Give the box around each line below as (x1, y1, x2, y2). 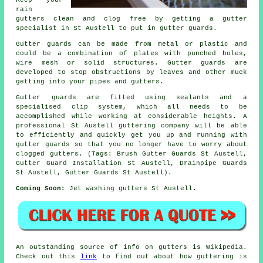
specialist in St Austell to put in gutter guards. (16, 24, 218, 32)
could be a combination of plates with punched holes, (16, 49, 247, 57)
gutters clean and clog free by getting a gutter (16, 15, 247, 22)
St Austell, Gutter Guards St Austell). (16, 168, 173, 176)
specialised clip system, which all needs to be (16, 103, 247, 110)
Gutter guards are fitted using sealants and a (16, 93, 247, 101)
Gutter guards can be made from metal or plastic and (16, 40, 247, 48)
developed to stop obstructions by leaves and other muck (16, 68, 247, 76)
